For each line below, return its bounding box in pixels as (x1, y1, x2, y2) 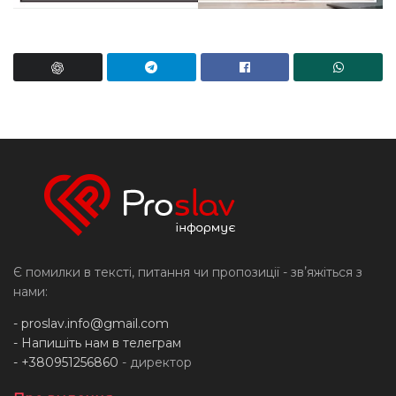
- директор (118, 354, 192, 370)
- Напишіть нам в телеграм (13, 334, 181, 351)
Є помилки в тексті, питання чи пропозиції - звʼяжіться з (13, 263, 362, 280)
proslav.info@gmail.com (21, 315, 169, 331)
